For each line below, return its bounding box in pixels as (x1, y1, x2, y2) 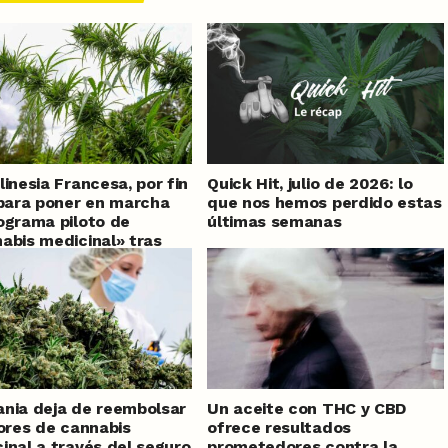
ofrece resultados (207, 418, 351, 438)
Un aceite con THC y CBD (207, 399, 406, 419)
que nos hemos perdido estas (207, 193, 442, 213)
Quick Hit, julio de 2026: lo (207, 174, 413, 194)
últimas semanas (207, 212, 342, 232)
